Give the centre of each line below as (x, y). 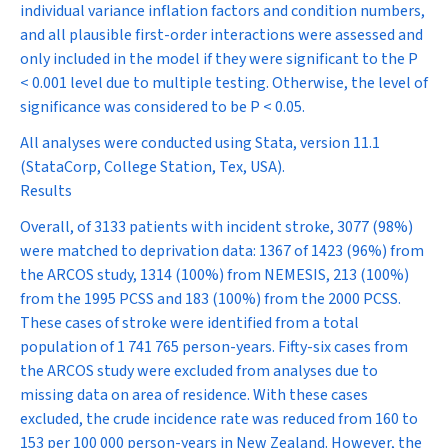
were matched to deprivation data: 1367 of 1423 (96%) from (222, 251)
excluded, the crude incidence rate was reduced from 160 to (219, 419)
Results (46, 191)
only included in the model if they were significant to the (214, 59)
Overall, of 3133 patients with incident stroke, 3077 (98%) (216, 227)
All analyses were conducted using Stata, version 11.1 (200, 143)
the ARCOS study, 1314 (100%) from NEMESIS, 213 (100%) (214, 275)
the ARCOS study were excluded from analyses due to (199, 371)
